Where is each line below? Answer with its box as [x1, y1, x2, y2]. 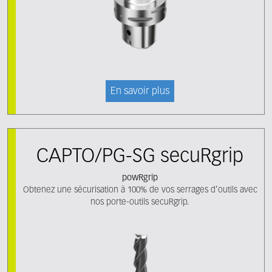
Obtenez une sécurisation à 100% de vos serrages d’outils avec [22, 186, 257, 194]
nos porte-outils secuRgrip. [90, 198, 189, 206]
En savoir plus [110, 87, 169, 97]
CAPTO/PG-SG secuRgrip [36, 147, 243, 166]
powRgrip [122, 174, 158, 182]
